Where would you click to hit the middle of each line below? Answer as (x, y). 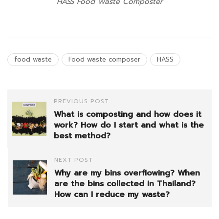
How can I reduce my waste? (112, 195)
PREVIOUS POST (81, 101)
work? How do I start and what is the (129, 125)
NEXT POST (74, 160)
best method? (82, 136)
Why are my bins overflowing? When (127, 173)
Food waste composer (104, 60)
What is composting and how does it (128, 115)
